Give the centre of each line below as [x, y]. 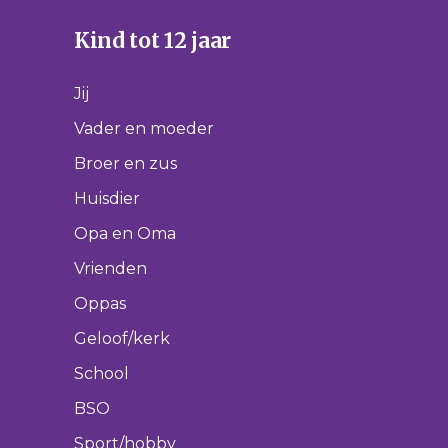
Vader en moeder [144, 128]
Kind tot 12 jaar [152, 40]
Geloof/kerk [122, 338]
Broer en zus [125, 163]
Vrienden [110, 268]
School [101, 373]
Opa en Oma [125, 233]
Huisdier [107, 198]
